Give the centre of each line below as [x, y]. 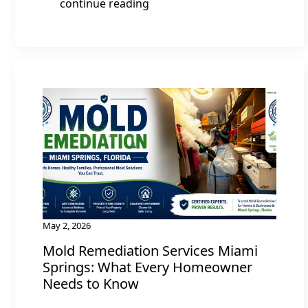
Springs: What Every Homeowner [147, 267]
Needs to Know [91, 284]
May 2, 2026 [67, 225]
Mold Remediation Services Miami [150, 251]
